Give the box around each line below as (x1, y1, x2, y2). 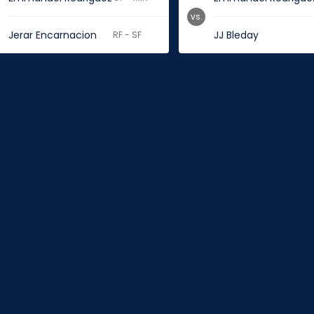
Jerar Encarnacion (8, 28, 97, 42)
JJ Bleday (214, 28, 259, 42)
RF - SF (113, 29, 142, 41)
